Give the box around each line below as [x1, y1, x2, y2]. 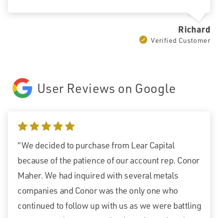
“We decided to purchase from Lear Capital [18, 140, 175, 151]
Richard [178, 23, 210, 35]
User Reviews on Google [37, 80, 176, 96]
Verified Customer [151, 36, 210, 44]
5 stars [18, 123, 42, 134]
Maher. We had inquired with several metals [18, 170, 179, 181]
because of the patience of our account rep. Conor [18, 155, 200, 166]
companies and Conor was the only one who [18, 185, 178, 196]
